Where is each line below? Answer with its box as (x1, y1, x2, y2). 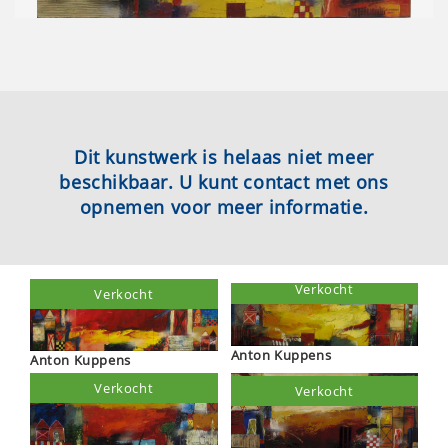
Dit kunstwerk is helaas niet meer (74, 145, 374, 169)
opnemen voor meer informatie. (79, 195, 369, 219)
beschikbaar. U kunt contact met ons (59, 170, 389, 194)
